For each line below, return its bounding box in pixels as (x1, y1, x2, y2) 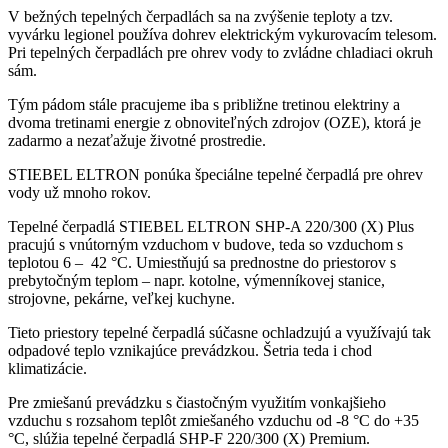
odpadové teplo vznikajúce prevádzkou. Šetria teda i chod (8, 342, 372, 360)
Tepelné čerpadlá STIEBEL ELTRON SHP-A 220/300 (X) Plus (8, 218, 414, 236)
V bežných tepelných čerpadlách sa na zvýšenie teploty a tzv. (8, 8, 393, 26)
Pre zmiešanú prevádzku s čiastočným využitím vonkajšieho (8, 394, 386, 412)
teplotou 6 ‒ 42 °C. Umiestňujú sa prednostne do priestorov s (8, 254, 396, 272)
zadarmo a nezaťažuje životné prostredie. (8, 132, 266, 150)
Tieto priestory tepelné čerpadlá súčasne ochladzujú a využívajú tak (8, 324, 431, 342)
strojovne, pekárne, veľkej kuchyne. (8, 290, 235, 308)
